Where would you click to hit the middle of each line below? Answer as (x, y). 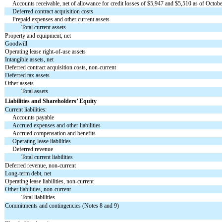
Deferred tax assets (28, 76)
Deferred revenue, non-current (41, 166)
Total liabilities (38, 197)
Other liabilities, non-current (38, 190)
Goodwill (16, 44)
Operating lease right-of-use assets (46, 52)
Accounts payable (33, 118)
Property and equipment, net (38, 36)
